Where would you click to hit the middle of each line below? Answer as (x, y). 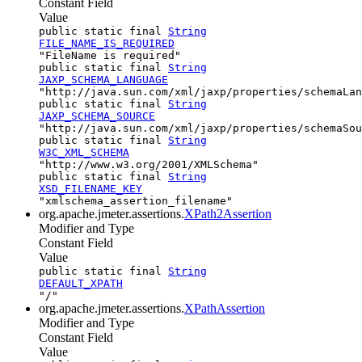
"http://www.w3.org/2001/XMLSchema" (149, 164)
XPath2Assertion (228, 213)
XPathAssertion (225, 308)
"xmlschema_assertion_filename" (136, 200)
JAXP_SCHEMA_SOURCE (97, 116)
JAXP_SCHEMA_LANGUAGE (103, 79)
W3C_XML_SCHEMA (84, 152)
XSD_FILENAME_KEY (90, 188)
